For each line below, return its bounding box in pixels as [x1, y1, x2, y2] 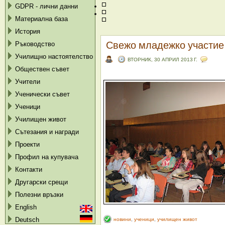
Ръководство [15, 40, 55, 48]
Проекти [15, 141, 40, 148]
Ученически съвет [15, 90, 70, 98]
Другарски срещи [15, 178, 68, 186]
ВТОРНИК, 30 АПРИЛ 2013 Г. [128, 56, 197, 62]
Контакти [15, 166, 42, 173]
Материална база [15, 15, 68, 23]
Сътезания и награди [15, 128, 79, 136]
